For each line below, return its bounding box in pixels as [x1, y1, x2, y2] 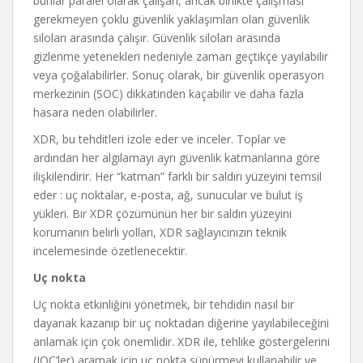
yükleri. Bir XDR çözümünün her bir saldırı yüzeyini [33, 206, 292, 221]
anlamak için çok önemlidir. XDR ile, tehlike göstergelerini [33, 334, 330, 349]
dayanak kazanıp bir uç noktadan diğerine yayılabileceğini [33, 315, 329, 331]
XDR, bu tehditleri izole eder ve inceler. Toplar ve [33, 131, 286, 147]
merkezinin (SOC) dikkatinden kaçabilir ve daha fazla [33, 86, 304, 101]
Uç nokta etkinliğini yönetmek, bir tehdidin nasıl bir [33, 297, 294, 312]
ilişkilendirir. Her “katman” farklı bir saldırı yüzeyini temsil [33, 169, 322, 184]
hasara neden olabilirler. [33, 105, 157, 120]
